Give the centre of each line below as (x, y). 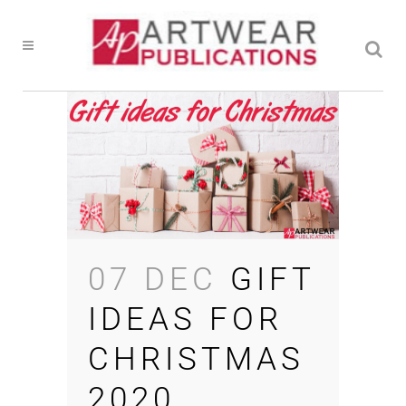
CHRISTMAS (196, 360)
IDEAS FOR (185, 320)
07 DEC (153, 280)
